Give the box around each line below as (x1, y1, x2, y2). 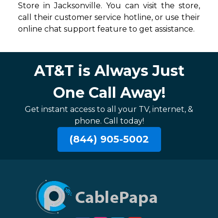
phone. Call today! (74, 116, 144, 126)
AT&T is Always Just (34, 62, 184, 80)
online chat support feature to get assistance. (18, 24, 195, 34)
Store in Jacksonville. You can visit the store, (18, 1, 200, 11)
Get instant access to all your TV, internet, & (25, 105, 193, 114)
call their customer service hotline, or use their (18, 13, 200, 22)
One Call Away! (53, 84, 165, 102)
